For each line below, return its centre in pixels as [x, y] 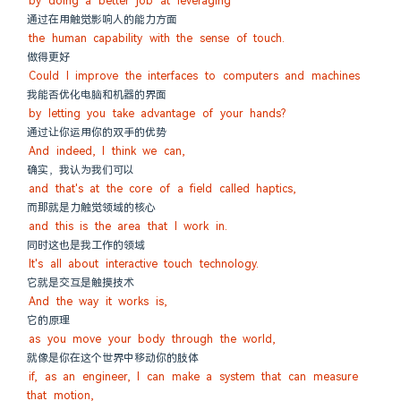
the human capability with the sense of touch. [157, 38]
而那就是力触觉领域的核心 [91, 208]
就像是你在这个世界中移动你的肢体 [113, 358]
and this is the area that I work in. [128, 226]
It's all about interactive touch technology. [144, 264]
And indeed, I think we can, [107, 151]
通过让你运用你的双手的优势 [97, 132]
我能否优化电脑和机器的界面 [97, 95]
